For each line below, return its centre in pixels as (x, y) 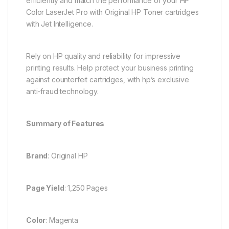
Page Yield (45, 188)
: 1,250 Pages (86, 188)
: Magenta (62, 220)
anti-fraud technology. (62, 91)
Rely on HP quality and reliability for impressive (104, 56)
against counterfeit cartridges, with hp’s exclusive (108, 80)
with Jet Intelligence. (60, 24)
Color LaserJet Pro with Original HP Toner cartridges (112, 12)
